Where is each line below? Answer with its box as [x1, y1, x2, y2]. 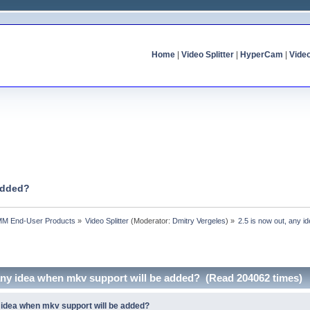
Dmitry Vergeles [172, 216, 226, 225]
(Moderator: [129, 216, 173, 225]
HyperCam [239, 50, 283, 60]
